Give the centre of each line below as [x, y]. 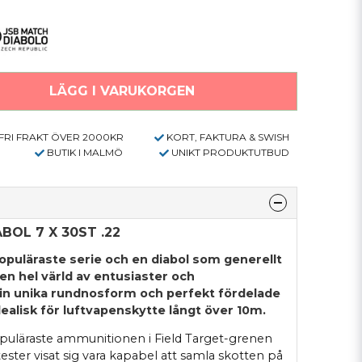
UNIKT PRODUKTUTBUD [230, 152]
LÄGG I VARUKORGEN [122, 91]
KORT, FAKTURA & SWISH [228, 137]
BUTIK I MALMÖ [85, 152]
